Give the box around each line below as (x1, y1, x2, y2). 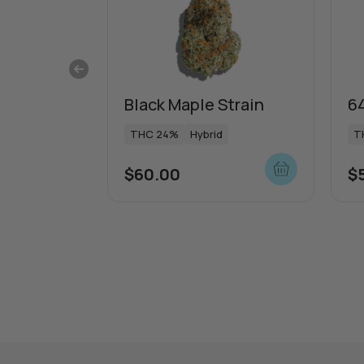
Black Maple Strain (124, 93, 264, 115)
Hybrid (190, 126, 223, 141)
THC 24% (130, 126, 179, 141)
